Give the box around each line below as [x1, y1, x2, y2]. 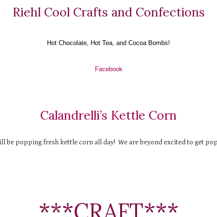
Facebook [94, 65, 123, 73]
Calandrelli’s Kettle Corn [40, 107, 177, 123]
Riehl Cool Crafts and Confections [12, 4, 205, 20]
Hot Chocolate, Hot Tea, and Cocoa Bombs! [47, 39, 170, 46]
